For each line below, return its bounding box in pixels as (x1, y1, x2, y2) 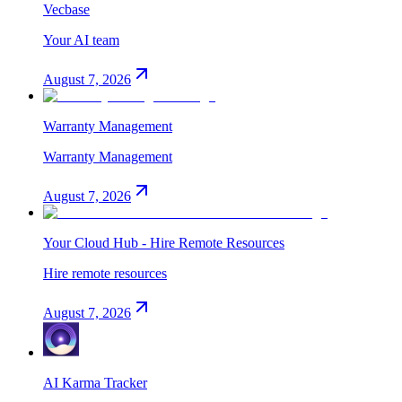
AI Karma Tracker (43, 374, 147, 390)
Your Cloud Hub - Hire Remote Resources (43, 234, 284, 250)
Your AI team (43, 31, 119, 48)
